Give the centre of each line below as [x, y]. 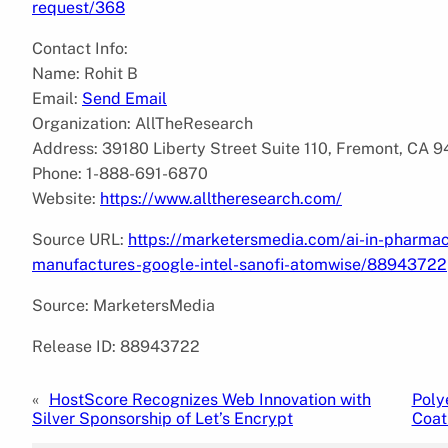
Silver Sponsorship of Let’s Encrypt [162, 418]
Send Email [124, 98]
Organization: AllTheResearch [142, 123]
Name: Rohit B [85, 73]
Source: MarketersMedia [123, 305]
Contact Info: [80, 48]
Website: [66, 198]
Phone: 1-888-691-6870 [120, 173]
